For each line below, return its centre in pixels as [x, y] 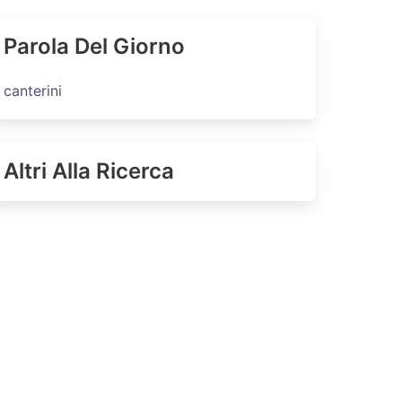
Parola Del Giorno [94, 46]
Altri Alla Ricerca [88, 171]
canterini [32, 91]
